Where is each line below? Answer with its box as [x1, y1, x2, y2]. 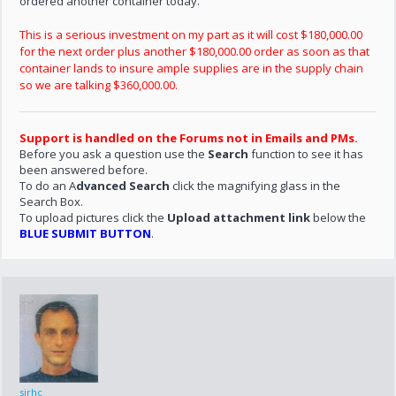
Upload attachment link [167, 209, 311, 225]
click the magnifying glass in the [170, 178, 341, 194]
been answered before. [19, 162, 148, 178]
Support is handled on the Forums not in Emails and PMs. [19, 130, 359, 146]
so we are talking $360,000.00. [19, 77, 179, 93]
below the [310, 209, 367, 225]
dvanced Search [76, 178, 171, 194]
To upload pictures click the [19, 209, 168, 225]
